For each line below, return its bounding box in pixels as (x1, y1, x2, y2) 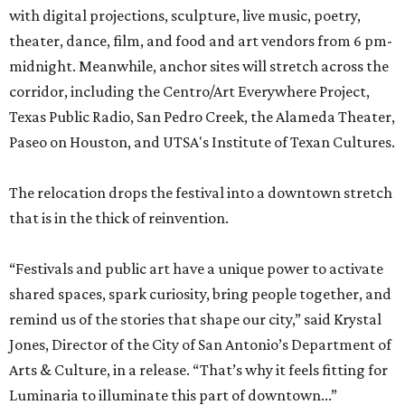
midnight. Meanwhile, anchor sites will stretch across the (9, 57, 389, 75)
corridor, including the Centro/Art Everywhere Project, (9, 82, 370, 100)
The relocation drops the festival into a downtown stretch (9, 184, 392, 202)
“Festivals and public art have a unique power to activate (9, 259, 383, 278)
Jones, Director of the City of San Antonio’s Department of (9, 335, 391, 353)
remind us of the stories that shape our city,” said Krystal (9, 310, 381, 328)
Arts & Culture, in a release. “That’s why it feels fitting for (9, 361, 388, 379)
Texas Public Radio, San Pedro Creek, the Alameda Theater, (9, 108, 395, 126)
